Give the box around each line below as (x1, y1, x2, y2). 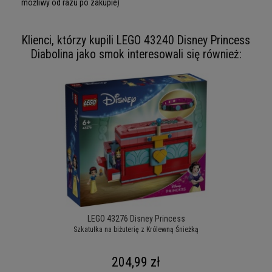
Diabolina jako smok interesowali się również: (30, 47, 242, 61)
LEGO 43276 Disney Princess (87, 213, 185, 223)
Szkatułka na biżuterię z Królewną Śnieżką (73, 225, 199, 234)
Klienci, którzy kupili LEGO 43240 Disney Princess (22, 33, 250, 47)
